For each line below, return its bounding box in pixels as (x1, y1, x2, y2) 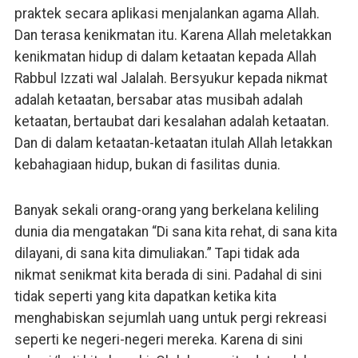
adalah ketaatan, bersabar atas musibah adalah (14, 92, 303, 109)
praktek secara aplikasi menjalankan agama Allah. (14, 6, 320, 22)
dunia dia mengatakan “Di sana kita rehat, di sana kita (14, 224, 337, 241)
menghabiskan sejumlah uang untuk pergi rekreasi (14, 310, 327, 327)
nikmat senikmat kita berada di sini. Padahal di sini (14, 267, 322, 284)
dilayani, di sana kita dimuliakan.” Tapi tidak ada (14, 245, 300, 262)
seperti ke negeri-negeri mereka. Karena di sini (14, 332, 303, 348)
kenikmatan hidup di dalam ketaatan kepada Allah (14, 49, 316, 66)
